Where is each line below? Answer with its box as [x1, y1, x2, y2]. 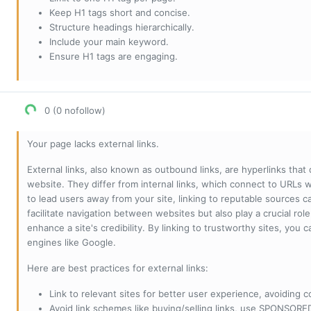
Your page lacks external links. [27, 138, 159, 150]
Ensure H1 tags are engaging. [49, 51, 178, 62]
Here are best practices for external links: [27, 262, 208, 274]
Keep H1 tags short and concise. [49, 7, 190, 19]
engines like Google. [27, 237, 116, 249]
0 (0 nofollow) [42, 105, 106, 117]
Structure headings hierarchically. [49, 22, 194, 33]
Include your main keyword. [49, 36, 169, 48]
